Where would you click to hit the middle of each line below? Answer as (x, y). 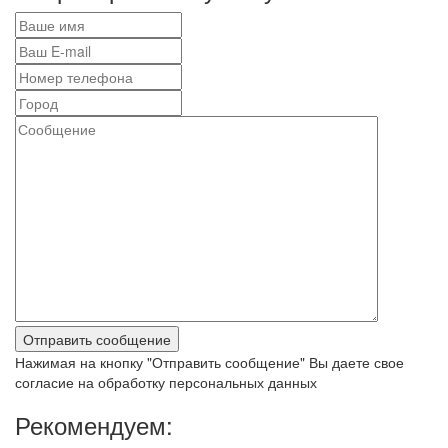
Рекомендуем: (94, 424)
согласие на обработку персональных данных (166, 382)
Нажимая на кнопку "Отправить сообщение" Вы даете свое (209, 362)
